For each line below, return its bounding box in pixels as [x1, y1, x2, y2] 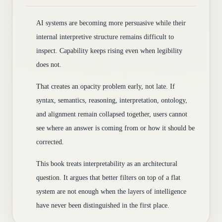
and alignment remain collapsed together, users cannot [36, 111, 187, 118]
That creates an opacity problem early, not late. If [36, 83, 175, 90]
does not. [36, 61, 61, 68]
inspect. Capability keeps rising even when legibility [36, 47, 182, 55]
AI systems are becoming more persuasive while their [36, 19, 186, 27]
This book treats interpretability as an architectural [36, 160, 177, 167]
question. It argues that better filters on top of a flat [36, 174, 180, 181]
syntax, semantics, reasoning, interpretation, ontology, [36, 97, 187, 104]
